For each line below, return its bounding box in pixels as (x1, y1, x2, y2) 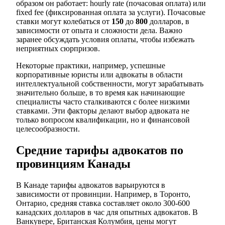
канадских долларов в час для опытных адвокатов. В (16, 208, 198, 217)
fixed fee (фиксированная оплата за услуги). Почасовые (16, 8, 205, 17)
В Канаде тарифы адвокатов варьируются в (16, 181, 165, 190)
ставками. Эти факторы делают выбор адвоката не (16, 106, 189, 116)
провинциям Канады (16, 157, 131, 171)
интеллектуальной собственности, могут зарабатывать (16, 79, 203, 88)
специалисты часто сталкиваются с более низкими (16, 97, 190, 106)
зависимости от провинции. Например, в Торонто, (16, 190, 190, 199)
